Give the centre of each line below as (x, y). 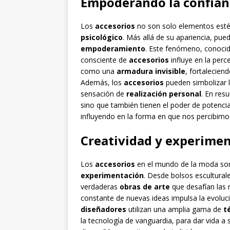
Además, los (102, 83)
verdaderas (100, 187)
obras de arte (145, 187)
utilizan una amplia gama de (175, 209)
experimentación (112, 176)
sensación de (103, 94)
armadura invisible (151, 71)
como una (99, 71)
